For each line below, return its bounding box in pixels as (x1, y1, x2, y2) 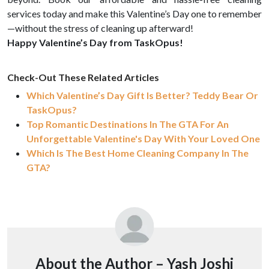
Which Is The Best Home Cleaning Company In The (26, 147, 249, 159)
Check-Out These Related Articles (7, 71, 159, 83)
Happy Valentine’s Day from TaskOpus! (7, 37, 183, 48)
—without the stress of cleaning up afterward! (7, 22, 193, 34)
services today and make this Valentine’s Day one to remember (7, 8, 262, 19)
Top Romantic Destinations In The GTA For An (26, 118, 229, 130)
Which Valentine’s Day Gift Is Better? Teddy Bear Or (26, 89, 258, 101)
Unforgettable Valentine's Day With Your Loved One (26, 133, 260, 144)
